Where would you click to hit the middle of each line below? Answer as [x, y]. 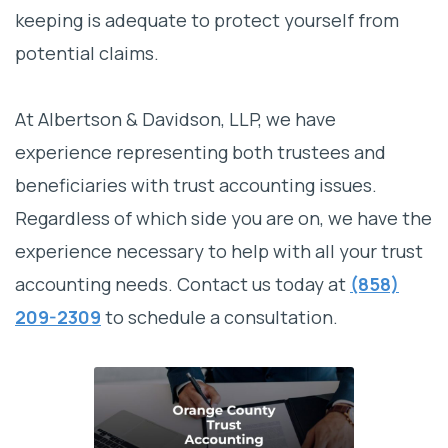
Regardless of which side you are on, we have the [223, 218]
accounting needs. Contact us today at [182, 284]
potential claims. [87, 53]
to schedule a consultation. [219, 317]
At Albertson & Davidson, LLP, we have [175, 119]
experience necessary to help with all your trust [219, 251]
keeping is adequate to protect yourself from [207, 20]
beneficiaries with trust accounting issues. [196, 185]
